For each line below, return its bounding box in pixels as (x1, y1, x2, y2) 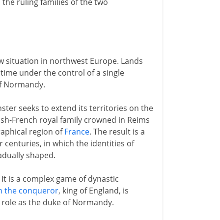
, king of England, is (58, 185, 129, 196)
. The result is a (89, 126, 145, 137)
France (64, 126, 89, 137)
